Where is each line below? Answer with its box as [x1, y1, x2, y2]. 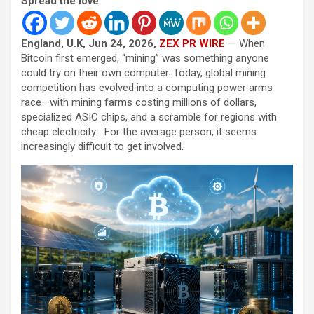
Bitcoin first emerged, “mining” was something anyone [21, 51, 269, 64]
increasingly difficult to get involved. [21, 139, 184, 153]
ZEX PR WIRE [159, 36, 225, 50]
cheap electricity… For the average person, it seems [21, 125, 257, 138]
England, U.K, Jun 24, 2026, [21, 36, 159, 50]
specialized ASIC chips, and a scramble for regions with [21, 110, 277, 123]
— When [225, 36, 265, 50]
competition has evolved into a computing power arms [21, 81, 273, 94]
